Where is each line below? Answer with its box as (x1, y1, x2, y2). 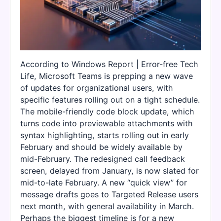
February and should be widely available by (20, 142, 183, 152)
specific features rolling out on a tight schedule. (20, 94, 200, 105)
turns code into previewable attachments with (20, 118, 193, 128)
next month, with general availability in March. (20, 201, 194, 211)
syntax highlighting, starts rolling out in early (20, 130, 189, 140)
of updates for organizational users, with (20, 82, 173, 93)
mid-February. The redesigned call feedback (20, 153, 185, 164)
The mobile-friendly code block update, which (20, 106, 194, 116)
